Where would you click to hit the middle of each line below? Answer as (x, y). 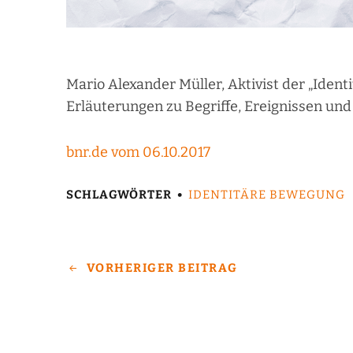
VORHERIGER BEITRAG (162, 268)
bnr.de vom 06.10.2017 (138, 152)
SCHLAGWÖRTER (119, 195)
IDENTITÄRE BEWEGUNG (267, 195)
